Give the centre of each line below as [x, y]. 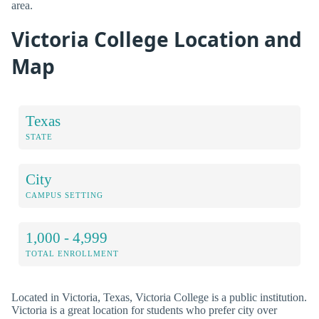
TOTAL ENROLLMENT [72, 253]
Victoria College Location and [157, 39]
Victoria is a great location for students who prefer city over [144, 310]
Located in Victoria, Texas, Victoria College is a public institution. [159, 297]
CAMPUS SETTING [64, 195]
